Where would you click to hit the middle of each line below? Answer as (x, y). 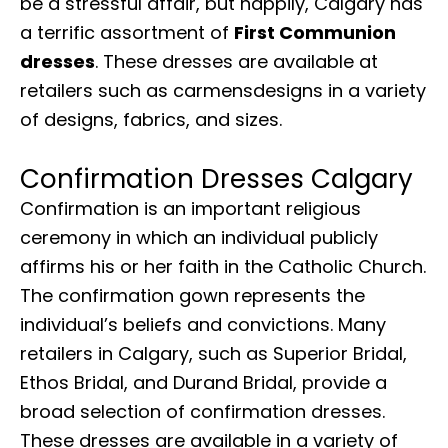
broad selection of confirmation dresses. (202, 412)
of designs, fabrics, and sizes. (151, 119)
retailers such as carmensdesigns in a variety (223, 90)
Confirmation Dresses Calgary (216, 179)
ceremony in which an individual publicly (199, 238)
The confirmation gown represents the (192, 296)
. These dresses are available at (236, 61)
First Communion (315, 32)
